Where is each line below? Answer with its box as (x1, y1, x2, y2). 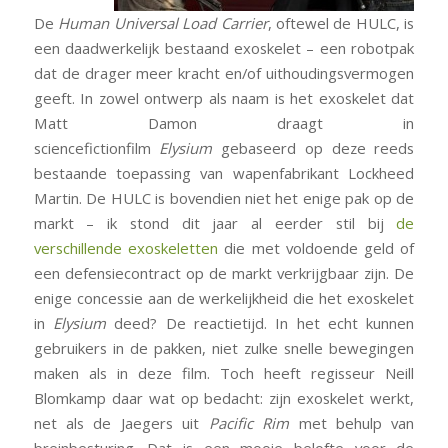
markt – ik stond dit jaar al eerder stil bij (33, 213, 397, 234)
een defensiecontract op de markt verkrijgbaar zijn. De (33, 263, 415, 284)
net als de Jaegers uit (33, 413, 209, 434)
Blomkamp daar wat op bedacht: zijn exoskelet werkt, (33, 388, 415, 409)
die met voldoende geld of (217, 238, 415, 259)
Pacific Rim (208, 413, 299, 434)
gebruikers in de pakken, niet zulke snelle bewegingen (33, 338, 415, 359)
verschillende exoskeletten (33, 238, 218, 259)
